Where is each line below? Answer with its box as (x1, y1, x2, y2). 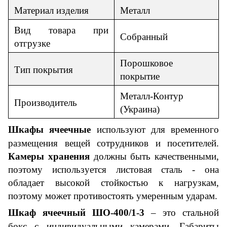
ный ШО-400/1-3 (67, 207, 151, 218)
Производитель (14, 97, 77, 108)
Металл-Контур (120, 90, 183, 101)
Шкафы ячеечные (8, 124, 91, 135)
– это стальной (151, 207, 219, 218)
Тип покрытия (14, 64, 73, 75)
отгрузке (14, 37, 50, 49)
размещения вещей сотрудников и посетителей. (8, 137, 219, 148)
